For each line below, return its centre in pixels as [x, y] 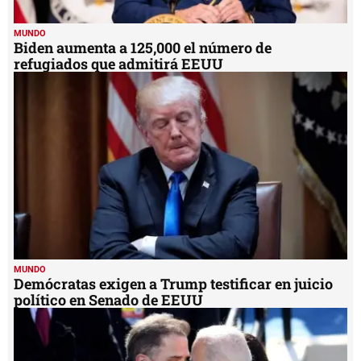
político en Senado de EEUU [108, 299]
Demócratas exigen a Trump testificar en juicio [173, 283]
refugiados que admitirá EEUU [122, 63]
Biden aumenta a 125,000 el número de [143, 47]
